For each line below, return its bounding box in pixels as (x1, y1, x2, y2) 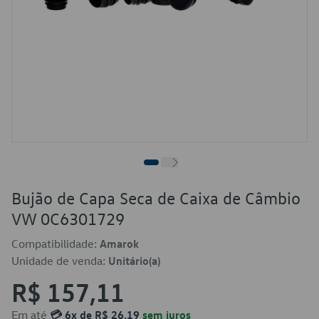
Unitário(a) (108, 253, 160, 268)
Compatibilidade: (11, 236, 100, 251)
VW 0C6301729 (11, 208, 125, 229)
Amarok (100, 236, 139, 251)
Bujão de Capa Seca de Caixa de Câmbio (11, 187, 300, 209)
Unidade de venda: (11, 253, 108, 268)
